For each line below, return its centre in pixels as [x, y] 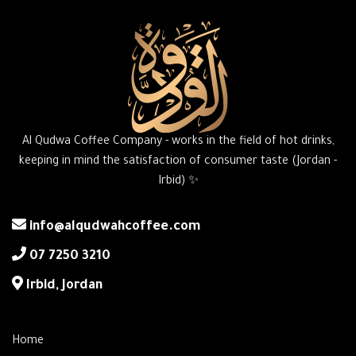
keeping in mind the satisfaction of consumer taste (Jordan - [178, 162]
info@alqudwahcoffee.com [113, 227]
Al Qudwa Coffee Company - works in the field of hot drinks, [178, 142]
